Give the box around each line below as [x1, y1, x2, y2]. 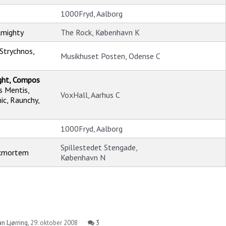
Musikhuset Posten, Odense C [61, 51, 160, 62]
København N [61, 152, 105, 163]
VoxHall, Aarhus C [61, 90, 120, 100]
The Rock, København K [61, 27, 140, 38]
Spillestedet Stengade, [61, 142, 137, 153]
